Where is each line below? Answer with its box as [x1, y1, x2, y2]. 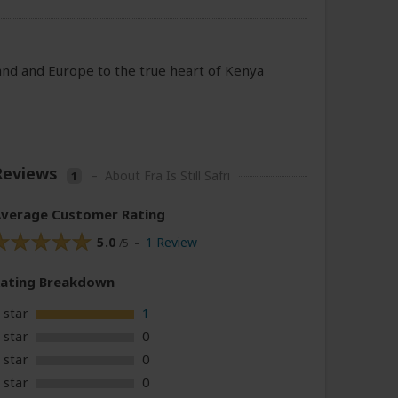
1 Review [145, 234, 197, 251]
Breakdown [39, 272, 115, 291]
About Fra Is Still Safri [105, 167, 231, 184]
